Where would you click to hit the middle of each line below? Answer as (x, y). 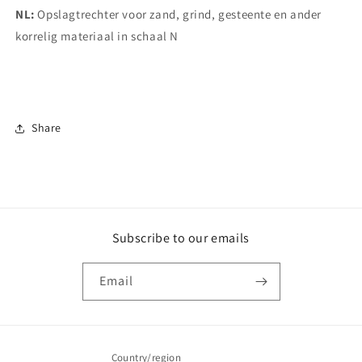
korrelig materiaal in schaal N (97, 36)
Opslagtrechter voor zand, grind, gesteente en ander (178, 14)
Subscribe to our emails (181, 238)
